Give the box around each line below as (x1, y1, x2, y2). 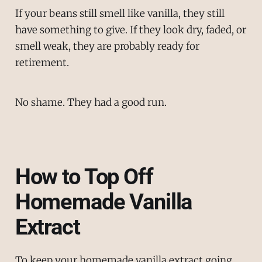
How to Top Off (15, 164, 153, 190)
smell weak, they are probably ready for (15, 39, 199, 53)
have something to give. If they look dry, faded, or (15, 23, 246, 36)
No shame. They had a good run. (15, 96, 167, 109)
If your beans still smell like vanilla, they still (15, 6, 225, 20)
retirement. (15, 56, 69, 69)
